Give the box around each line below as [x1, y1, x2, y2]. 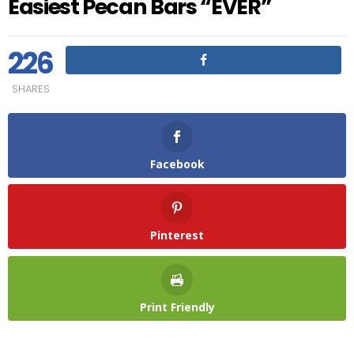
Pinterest [150, 228, 204, 243]
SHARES [11, 81, 50, 96]
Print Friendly [139, 299, 215, 314]
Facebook [149, 156, 205, 171]
